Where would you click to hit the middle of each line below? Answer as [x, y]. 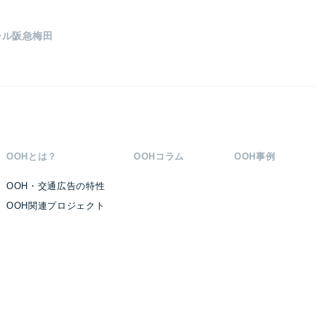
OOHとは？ [32, 157]
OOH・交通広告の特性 [56, 186]
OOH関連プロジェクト [56, 206]
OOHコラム [159, 157]
